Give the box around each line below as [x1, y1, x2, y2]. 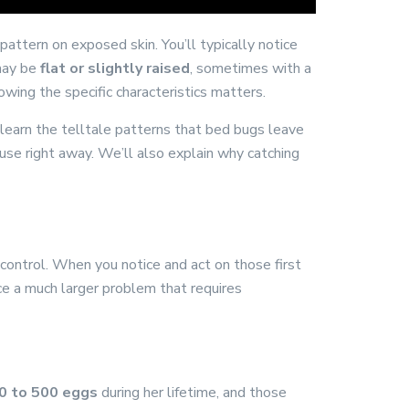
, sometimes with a [190, 58, 311, 79]
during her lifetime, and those [98, 383, 287, 403]
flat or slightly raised [40, 58, 190, 79]
